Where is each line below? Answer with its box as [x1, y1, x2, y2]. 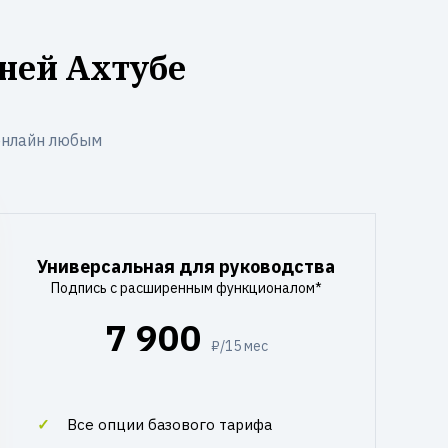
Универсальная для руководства [37, 255, 335, 278]
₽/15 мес [210, 337, 268, 355]
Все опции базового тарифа [67, 415, 272, 434]
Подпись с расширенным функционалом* [50, 279, 322, 297]
